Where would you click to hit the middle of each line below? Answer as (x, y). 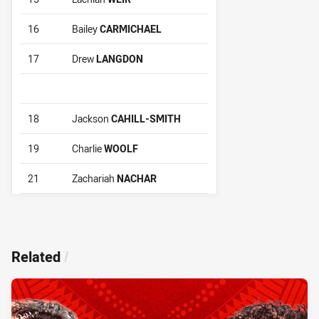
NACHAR (137, 178)
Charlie (88, 148)
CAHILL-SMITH (146, 118)
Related (36, 256)
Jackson (91, 118)
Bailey (86, 28)
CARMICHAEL (131, 28)
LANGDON (120, 58)
